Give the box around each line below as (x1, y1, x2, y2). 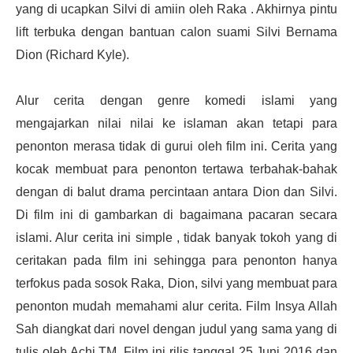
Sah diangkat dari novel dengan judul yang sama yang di (16, 321, 337, 336)
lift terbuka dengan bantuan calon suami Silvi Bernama (16, 24, 337, 39)
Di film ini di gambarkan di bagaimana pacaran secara (16, 207, 337, 221)
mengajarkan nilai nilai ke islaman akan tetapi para (16, 116, 337, 130)
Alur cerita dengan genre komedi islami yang (16, 93, 337, 107)
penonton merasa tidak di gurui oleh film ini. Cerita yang (16, 139, 337, 153)
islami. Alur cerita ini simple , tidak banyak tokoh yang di (16, 230, 337, 244)
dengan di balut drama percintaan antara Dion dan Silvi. (16, 184, 337, 199)
